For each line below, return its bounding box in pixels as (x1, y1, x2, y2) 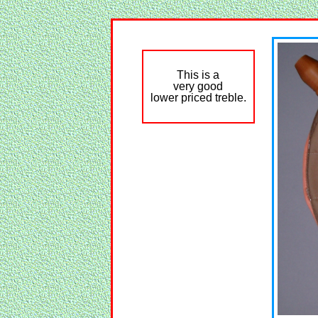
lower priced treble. (150, 92, 246, 104)
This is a (177, 69, 219, 81)
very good (173, 80, 223, 92)
